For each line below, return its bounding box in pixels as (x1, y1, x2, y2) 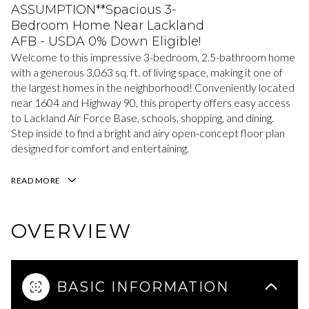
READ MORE (11, 175, 61, 186)
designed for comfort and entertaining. (11, 141, 189, 154)
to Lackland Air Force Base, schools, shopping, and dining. (11, 111, 274, 124)
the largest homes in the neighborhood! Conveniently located (11, 81, 295, 94)
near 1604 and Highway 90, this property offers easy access (11, 96, 290, 109)
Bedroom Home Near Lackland (11, 18, 204, 33)
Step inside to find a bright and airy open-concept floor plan (11, 126, 285, 139)
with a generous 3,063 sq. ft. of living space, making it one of (11, 66, 283, 79)
